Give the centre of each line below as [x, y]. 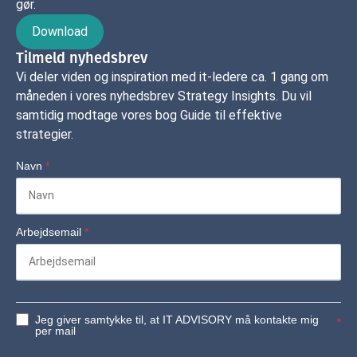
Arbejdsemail [50, 231]
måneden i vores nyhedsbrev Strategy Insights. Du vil [164, 96]
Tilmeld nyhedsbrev [82, 58]
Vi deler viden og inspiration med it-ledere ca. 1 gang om [172, 76]
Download [60, 31]
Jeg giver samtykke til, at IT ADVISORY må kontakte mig [177, 319]
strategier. [45, 134]
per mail [55, 330]
